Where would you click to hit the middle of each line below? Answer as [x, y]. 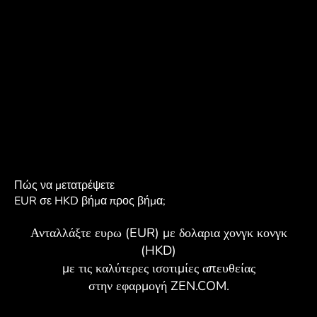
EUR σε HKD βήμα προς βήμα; [90, 201]
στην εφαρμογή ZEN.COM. [158, 286]
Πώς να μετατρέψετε [64, 185]
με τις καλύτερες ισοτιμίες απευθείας [158, 268]
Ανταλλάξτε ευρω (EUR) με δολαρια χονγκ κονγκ [158, 232]
